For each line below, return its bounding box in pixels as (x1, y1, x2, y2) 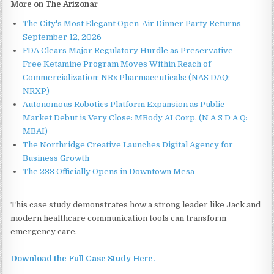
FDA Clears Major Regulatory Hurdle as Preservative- (23, 45, 237, 55)
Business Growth (23, 153, 90, 163)
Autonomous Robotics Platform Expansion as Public (23, 99, 225, 109)
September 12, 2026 (23, 32, 102, 42)
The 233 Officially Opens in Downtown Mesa (23, 166, 195, 176)
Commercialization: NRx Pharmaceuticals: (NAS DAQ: (23, 72, 231, 82)
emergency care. (10, 226, 78, 236)
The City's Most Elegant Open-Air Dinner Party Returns (23, 18, 242, 28)
